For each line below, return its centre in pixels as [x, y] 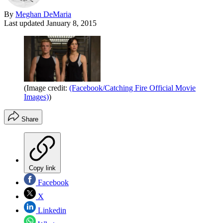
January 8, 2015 [71, 23]
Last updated [25, 23]
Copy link [42, 168]
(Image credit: [47, 88]
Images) [36, 97]
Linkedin [51, 211]
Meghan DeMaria [43, 14]
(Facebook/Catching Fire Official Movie [132, 88]
